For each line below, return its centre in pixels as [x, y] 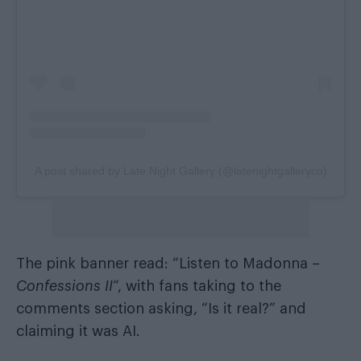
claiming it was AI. [78, 331]
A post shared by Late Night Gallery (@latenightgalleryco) [180, 170]
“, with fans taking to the [197, 286]
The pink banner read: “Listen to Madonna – [168, 263]
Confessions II [64, 286]
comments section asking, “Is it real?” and [161, 308]
